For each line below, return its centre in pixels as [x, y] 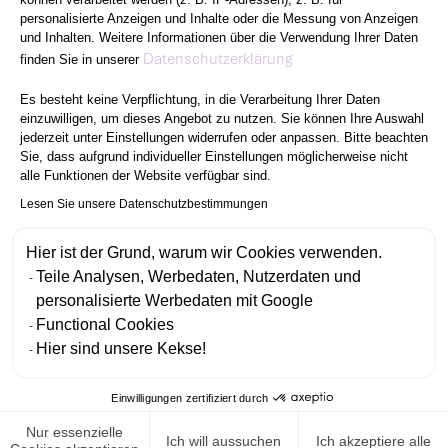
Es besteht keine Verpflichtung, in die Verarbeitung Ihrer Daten [200, 99]
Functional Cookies [105, 324]
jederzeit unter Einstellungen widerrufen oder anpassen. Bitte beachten [224, 137]
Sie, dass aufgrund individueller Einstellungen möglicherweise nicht [214, 156]
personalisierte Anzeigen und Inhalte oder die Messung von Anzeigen [219, 18]
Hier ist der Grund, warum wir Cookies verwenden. [204, 252]
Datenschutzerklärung [218, 58]
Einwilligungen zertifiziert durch [190, 397]
